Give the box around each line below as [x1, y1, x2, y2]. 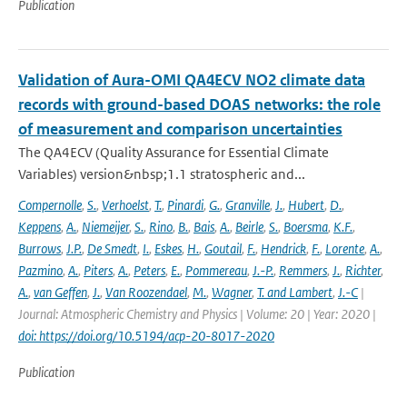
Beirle [235, 218, 263, 235]
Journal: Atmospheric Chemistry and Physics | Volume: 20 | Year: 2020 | [18, 305, 376, 323]
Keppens [18, 218, 61, 235]
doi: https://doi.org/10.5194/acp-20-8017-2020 [18, 327, 274, 344]
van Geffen [34, 283, 87, 301]
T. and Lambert [257, 283, 333, 301]
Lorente [325, 240, 364, 257]
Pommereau [185, 262, 247, 279]
